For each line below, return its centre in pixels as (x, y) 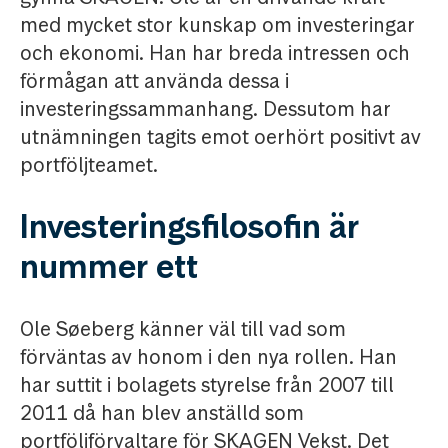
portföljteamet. (89, 165)
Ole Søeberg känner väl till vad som (183, 329)
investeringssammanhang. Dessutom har (205, 109)
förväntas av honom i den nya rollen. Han (208, 357)
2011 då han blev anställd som (162, 413)
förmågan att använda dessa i (154, 81)
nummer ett (109, 267)
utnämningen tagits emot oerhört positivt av (220, 137)
